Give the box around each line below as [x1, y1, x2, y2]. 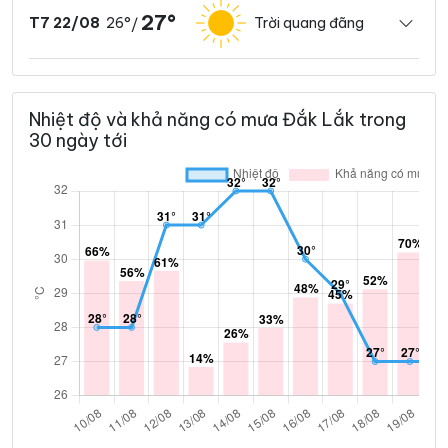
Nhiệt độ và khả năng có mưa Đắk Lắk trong [29, 108, 406, 132]
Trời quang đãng [254, 13, 364, 32]
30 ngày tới [29, 129, 127, 153]
